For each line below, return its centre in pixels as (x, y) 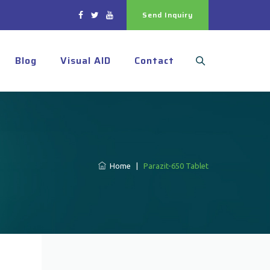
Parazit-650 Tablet (176, 166)
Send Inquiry (168, 15)
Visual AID (86, 61)
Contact (154, 61)
